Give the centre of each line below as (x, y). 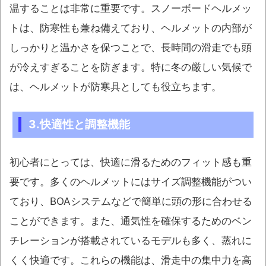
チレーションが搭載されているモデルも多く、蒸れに (131, 240)
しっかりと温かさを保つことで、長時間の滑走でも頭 (131, 47)
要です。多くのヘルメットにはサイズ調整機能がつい (131, 181)
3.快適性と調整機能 (79, 124)
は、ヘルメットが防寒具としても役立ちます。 (115, 86)
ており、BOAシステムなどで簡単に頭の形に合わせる (131, 201)
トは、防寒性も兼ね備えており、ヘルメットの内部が (131, 28)
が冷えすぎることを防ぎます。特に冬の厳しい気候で (131, 67)
